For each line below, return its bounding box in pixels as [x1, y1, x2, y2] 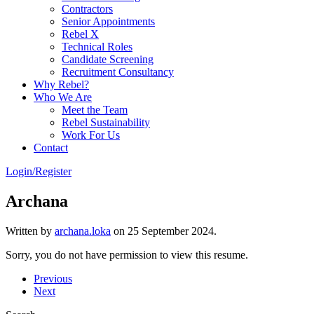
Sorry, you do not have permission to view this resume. [6, 248, 248, 261]
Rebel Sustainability [62, 116, 150, 128]
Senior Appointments [62, 15, 155, 27]
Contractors [62, 3, 113, 15]
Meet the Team [62, 104, 128, 116]
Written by [6, 224, 55, 237]
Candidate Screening [62, 53, 153, 65]
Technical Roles [62, 41, 132, 53]
